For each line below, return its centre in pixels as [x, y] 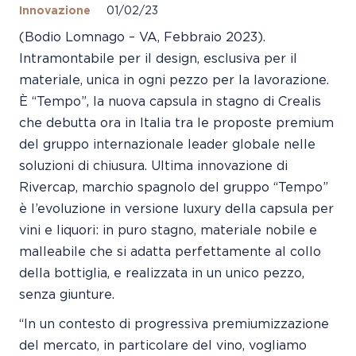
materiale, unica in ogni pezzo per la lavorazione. [174, 80]
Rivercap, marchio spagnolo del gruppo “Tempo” [174, 187]
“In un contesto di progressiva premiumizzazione [174, 324]
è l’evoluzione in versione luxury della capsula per [176, 209]
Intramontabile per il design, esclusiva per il [158, 58]
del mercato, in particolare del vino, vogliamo [163, 345]
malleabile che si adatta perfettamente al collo [170, 252]
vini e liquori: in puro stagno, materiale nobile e [168, 230]
